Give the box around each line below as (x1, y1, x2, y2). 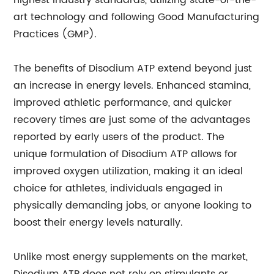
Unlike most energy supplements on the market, (13, 249, 248, 265)
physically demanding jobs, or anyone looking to (13, 198, 252, 213)
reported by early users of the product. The (13, 129, 225, 145)
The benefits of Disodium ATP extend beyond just (13, 61, 253, 76)
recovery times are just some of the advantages (13, 112, 251, 128)
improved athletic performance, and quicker (13, 95, 232, 111)
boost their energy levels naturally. (13, 215, 183, 231)
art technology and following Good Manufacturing (13, 9, 260, 25)
